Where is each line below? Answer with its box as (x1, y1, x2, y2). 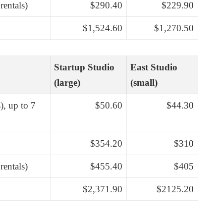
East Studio (130, 61, 178, 72)
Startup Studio (54, 61, 115, 72)
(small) (130, 77, 158, 88)
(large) (54, 77, 81, 88)
